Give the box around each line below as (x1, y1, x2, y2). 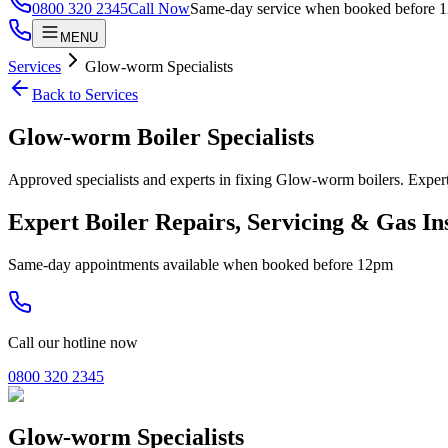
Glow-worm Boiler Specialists (8, 123, 314, 150)
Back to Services (32, 86, 138, 103)
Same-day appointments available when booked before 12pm (8, 255, 393, 273)
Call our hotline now (8, 333, 138, 351)
